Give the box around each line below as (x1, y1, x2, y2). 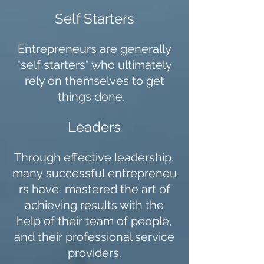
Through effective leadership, (14, 150, 174, 164)
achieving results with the (25, 198, 164, 212)
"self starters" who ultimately (16, 58, 172, 72)
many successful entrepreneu (12, 166, 177, 180)
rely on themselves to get (24, 74, 164, 88)
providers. (67, 246, 121, 260)
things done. (58, 90, 131, 104)
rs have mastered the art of (18, 182, 170, 196)
